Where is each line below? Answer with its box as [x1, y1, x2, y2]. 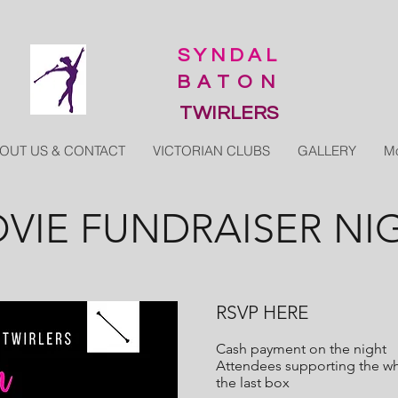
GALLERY [298, 142, 356, 159]
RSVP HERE [216, 301, 308, 323]
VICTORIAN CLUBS [153, 142, 270, 159]
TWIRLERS [179, 103, 279, 123]
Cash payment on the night [216, 340, 386, 357]
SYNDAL [177, 45, 282, 66]
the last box [216, 374, 290, 391]
